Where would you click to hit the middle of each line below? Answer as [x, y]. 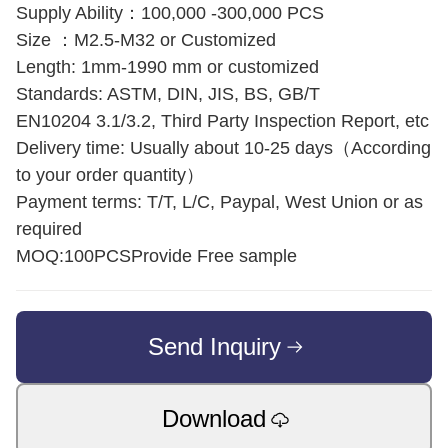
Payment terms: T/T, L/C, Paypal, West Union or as [219, 202]
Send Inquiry [214, 346]
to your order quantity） [110, 175]
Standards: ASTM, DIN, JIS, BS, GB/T [168, 94]
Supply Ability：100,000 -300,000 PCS [170, 13]
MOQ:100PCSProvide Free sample [156, 256]
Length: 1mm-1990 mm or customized [167, 67]
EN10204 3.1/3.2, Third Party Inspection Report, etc [222, 121]
